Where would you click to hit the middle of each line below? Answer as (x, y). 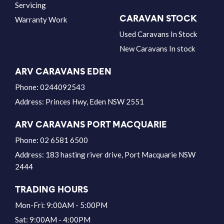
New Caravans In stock (157, 48)
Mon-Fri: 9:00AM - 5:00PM (61, 205)
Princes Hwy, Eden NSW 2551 (95, 101)
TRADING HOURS (51, 189)
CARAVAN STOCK (158, 18)
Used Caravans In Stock (158, 34)
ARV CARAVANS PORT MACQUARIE (91, 124)
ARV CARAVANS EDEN (63, 71)
